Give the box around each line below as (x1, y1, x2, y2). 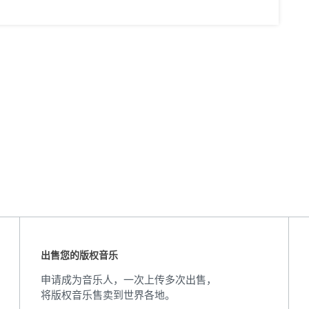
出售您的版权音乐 (41, 250, 118, 261)
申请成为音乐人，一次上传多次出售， (41, 274, 217, 286)
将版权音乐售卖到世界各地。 (41, 289, 175, 301)
